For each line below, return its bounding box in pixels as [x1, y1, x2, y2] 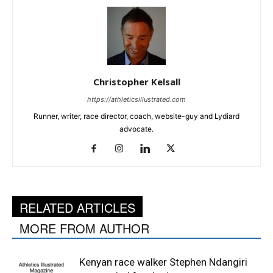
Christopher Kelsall [93, 76, 180, 88]
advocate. [119, 124, 154, 133]
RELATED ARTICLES [19, 199, 135, 216]
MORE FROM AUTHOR [19, 219, 149, 237]
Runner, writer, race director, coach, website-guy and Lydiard [34, 112, 239, 121]
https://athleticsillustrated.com [87, 95, 186, 104]
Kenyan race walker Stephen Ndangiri [79, 256, 247, 268]
